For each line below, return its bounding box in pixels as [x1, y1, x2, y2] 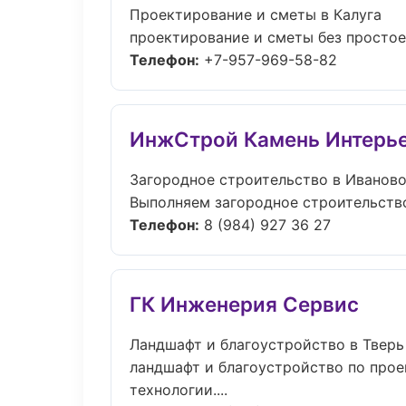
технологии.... [130, 381, 227, 399]
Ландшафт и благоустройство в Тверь [130, 335, 404, 353]
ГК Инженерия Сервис [130, 292, 359, 316]
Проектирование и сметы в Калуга [130, 5, 382, 24]
